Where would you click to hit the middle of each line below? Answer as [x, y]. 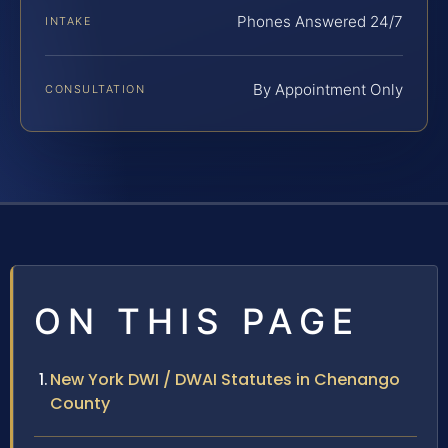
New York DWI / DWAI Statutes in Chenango [225, 380]
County [80, 404]
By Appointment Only [328, 90]
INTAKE [68, 21]
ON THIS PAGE [197, 321]
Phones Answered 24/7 [320, 22]
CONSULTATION [95, 89]
